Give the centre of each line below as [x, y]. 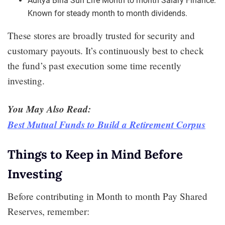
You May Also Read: [51, 108]
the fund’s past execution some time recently [94, 65]
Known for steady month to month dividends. [107, 13]
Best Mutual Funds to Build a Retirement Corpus [106, 124]
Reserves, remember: [48, 211]
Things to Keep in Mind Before [95, 154]
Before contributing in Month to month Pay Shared [107, 196]
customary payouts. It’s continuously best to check [106, 50]
